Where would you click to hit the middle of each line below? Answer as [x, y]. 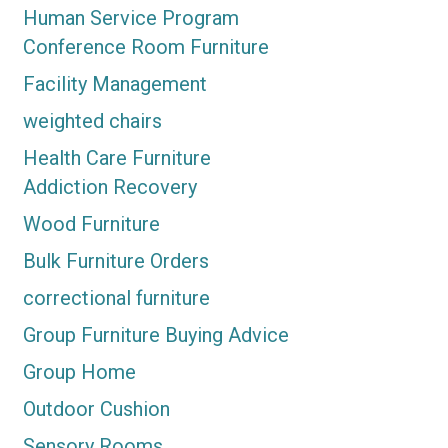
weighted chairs [92, 121]
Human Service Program [130, 18]
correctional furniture [116, 298]
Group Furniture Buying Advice [155, 335]
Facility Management [114, 84]
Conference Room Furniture [145, 47]
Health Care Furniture [116, 158]
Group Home [79, 372]
